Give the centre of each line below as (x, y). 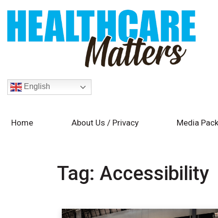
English (36, 87)
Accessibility (154, 173)
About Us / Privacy (105, 122)
